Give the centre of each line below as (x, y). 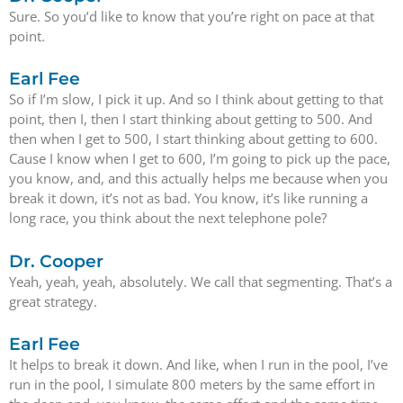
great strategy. (53, 301)
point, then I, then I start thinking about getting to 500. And (191, 119)
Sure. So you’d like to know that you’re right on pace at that (192, 16)
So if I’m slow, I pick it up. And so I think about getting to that (196, 99)
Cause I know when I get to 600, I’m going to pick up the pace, (200, 159)
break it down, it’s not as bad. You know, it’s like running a (188, 198)
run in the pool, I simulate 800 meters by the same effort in (192, 384)
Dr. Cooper (56, 261)
